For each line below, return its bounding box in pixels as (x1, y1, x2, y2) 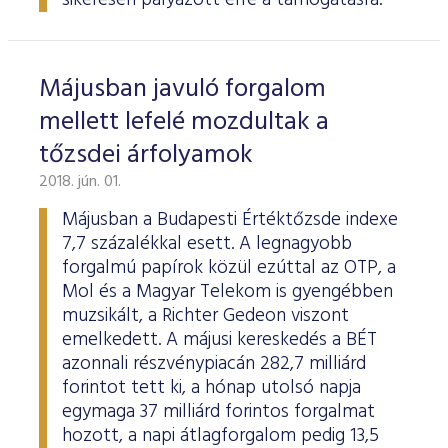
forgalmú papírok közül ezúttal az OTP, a (62, 253, 396, 283)
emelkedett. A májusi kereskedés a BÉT (62, 325, 377, 355)
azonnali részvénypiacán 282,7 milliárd (62, 349, 366, 379)
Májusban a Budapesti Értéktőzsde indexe (62, 205, 398, 235)
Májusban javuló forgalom (39, 69, 326, 110)
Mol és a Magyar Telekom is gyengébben (62, 277, 393, 307)
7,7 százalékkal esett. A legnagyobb (62, 229, 352, 259)
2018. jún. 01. (39, 169, 121, 195)
